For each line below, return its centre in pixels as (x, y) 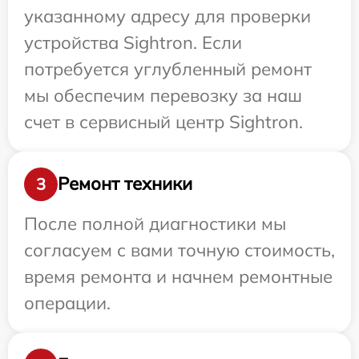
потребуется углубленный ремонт (168, 69)
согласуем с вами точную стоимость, (179, 250)
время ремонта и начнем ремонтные (178, 276)
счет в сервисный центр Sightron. (163, 121)
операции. (67, 303)
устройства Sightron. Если (133, 42)
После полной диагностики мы (155, 223)
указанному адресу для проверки (167, 16)
